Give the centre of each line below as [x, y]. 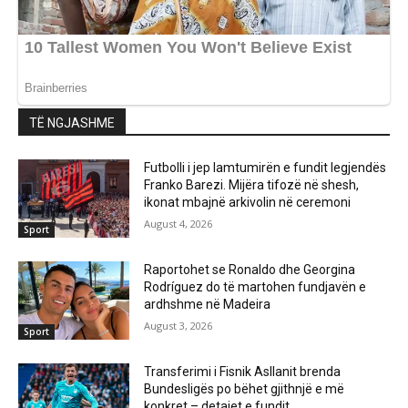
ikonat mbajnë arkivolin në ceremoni [248, 203]
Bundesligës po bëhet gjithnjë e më [245, 388]
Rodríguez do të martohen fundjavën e [255, 286]
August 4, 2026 [178, 224]
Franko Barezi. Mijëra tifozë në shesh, [252, 185]
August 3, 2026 [178, 325]
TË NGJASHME [72, 123]
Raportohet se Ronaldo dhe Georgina [250, 269]
